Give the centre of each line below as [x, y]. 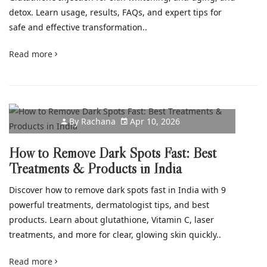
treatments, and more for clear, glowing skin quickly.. [115, 234]
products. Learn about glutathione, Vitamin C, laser [111, 219]
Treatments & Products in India [95, 168]
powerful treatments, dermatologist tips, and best [109, 204]
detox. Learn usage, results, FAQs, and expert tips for [115, 12]
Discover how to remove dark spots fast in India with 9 [117, 190]
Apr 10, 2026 [154, 121]
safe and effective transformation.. [78, 27]
